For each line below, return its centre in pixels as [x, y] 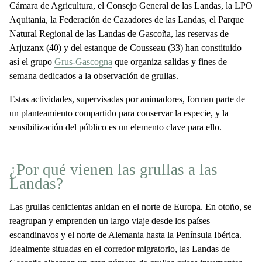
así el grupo [32, 62]
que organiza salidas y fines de [170, 62]
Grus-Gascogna [83, 62]
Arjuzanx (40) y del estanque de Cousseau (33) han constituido [125, 48]
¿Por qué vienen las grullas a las [113, 170]
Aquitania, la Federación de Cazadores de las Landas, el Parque [127, 20]
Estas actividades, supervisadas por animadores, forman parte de [127, 99]
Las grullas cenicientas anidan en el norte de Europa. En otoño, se [130, 207]
